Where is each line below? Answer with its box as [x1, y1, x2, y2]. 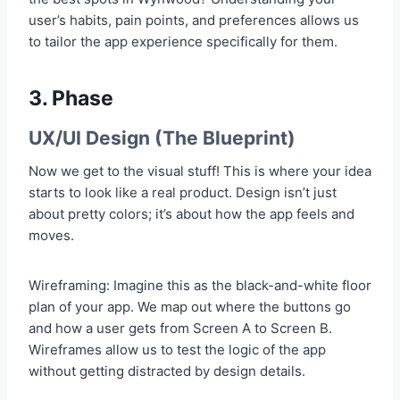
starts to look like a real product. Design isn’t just [29, 184, 337, 202]
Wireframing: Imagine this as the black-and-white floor [29, 277, 371, 295]
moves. [29, 227, 74, 245]
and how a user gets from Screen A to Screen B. [29, 320, 332, 337]
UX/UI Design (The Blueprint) [29, 126, 296, 149]
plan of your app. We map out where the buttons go [29, 298, 351, 316]
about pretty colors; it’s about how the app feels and [29, 205, 354, 223]
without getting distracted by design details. [29, 362, 305, 380]
